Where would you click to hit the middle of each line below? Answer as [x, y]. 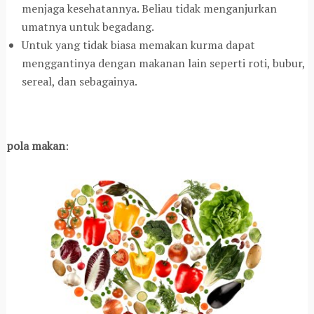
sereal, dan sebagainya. [79, 81]
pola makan [35, 145]
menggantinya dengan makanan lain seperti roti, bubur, [163, 63]
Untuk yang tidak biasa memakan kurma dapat [138, 45]
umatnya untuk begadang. [88, 26]
